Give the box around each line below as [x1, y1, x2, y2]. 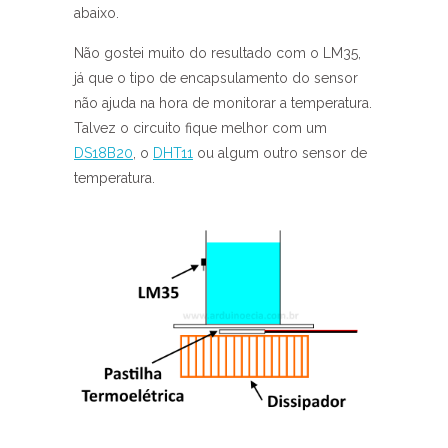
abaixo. [74, 4, 119, 21]
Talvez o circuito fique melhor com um [74, 119, 327, 136]
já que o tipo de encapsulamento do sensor [74, 69, 358, 86]
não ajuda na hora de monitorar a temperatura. [74, 94, 372, 111]
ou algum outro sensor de [193, 144, 367, 161]
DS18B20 [74, 144, 133, 161]
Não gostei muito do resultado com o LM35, [74, 44, 361, 61]
